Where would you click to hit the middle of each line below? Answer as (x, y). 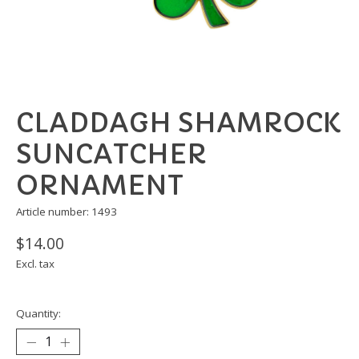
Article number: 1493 (67, 212)
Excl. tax (35, 264)
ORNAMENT (100, 186)
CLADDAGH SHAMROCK (178, 123)
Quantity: (38, 314)
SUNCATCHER (111, 155)
